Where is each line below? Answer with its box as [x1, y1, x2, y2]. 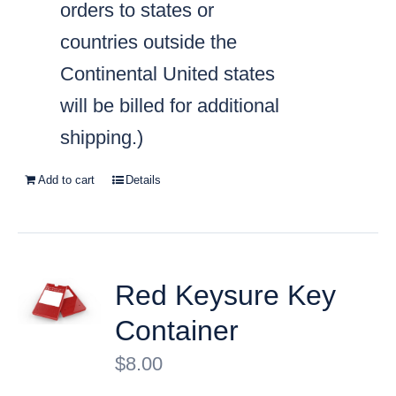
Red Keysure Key [115, 279, 337, 312]
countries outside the [60, 31, 238, 54]
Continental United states [60, 63, 276, 86]
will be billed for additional [60, 95, 280, 118]
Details [126, 173, 162, 187]
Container [115, 315, 240, 347]
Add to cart [38, 173, 95, 187]
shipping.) [60, 126, 144, 149]
